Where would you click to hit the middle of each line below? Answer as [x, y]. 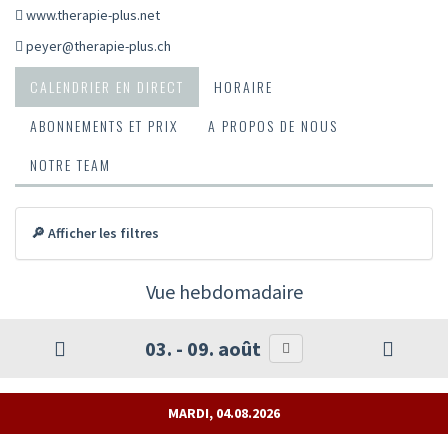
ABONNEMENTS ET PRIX [104, 125]
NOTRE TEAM [70, 164]
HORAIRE [243, 86]
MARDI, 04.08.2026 [224, 412]
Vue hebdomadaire [224, 291]
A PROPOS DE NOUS [273, 125]
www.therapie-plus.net [93, 14]
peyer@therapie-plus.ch [98, 45]
